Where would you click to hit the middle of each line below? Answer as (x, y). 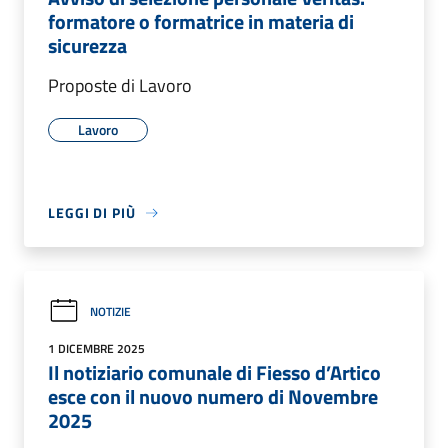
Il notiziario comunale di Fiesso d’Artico (214, 373)
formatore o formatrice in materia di (201, 22)
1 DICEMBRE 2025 (96, 349)
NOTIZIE (110, 311)
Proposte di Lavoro (120, 86)
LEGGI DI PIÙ (92, 213)
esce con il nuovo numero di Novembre (213, 397)
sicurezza (87, 46)
